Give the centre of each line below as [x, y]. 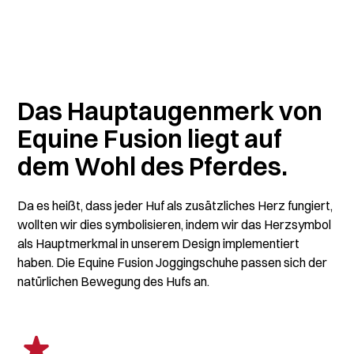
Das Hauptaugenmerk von [170, 111]
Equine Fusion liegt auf [150, 139]
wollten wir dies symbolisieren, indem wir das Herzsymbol [175, 225]
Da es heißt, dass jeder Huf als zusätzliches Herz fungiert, [175, 206]
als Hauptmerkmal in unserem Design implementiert [159, 244]
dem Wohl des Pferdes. [153, 167]
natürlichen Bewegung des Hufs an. [114, 282]
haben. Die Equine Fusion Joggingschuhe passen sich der [173, 263]
